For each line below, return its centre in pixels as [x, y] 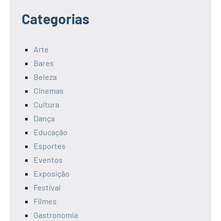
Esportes [50, 146]
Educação [51, 132]
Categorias [55, 19]
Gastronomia [56, 215]
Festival [47, 187]
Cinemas [49, 91]
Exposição [52, 174]
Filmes [45, 201]
